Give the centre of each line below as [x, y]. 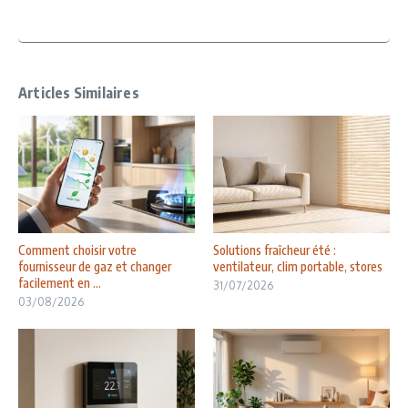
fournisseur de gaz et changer [95, 267]
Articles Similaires [79, 93]
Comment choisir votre [77, 250]
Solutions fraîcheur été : [275, 250]
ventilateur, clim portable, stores [298, 267]
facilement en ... [60, 283]
